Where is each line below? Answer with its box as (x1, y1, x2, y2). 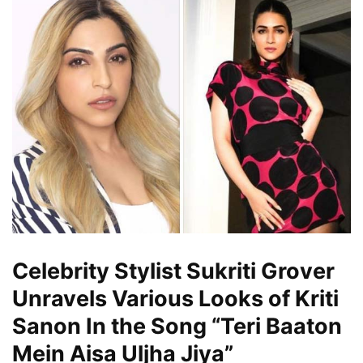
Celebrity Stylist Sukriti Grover (12, 257, 335, 284)
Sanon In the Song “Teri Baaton (12, 312, 342, 340)
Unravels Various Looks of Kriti (12, 284, 339, 312)
